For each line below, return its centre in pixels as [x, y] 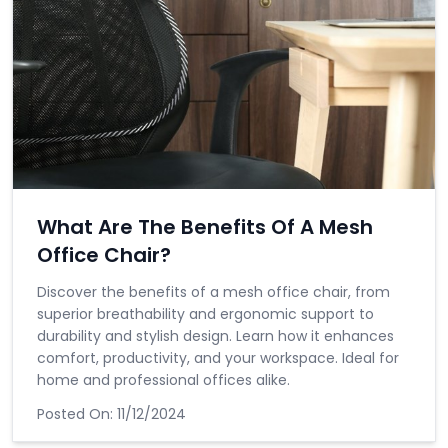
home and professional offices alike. [163, 380]
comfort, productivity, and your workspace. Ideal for [218, 358]
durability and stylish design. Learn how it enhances [215, 336]
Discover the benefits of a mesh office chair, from [213, 292]
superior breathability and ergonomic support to [205, 314]
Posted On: [77, 414]
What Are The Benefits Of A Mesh [205, 227]
